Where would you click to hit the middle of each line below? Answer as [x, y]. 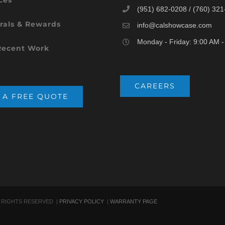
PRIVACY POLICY [83, 201]
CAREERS [155, 86]
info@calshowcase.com [174, 25]
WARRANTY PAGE [134, 201]
